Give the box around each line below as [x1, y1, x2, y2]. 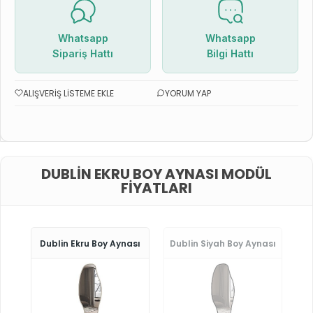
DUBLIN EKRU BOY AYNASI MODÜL [41, 163, 272, 184]
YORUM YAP [165, 87, 211, 99]
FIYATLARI [121, 177, 192, 198]
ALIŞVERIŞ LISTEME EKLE [23, 87, 114, 99]
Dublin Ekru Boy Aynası [40, 237, 140, 249]
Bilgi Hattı [207, 47, 254, 59]
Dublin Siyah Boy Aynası [170, 237, 276, 249]
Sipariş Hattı [52, 47, 113, 59]
